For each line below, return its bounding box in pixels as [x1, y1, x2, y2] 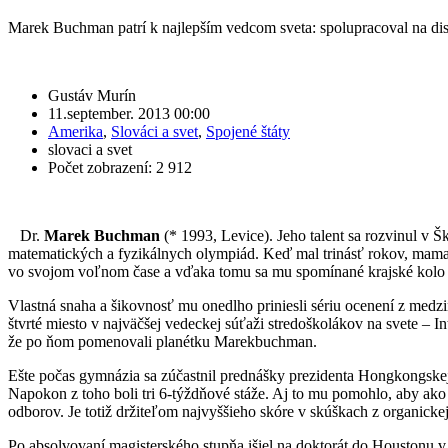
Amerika [48, 122, 103, 140]
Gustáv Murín [48, 86, 136, 104]
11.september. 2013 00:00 [48, 104, 210, 122]
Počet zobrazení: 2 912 [48, 158, 192, 176]
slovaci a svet [48, 140, 132, 158]
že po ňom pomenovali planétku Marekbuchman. [8, 332, 317, 350]
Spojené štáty [206, 122, 290, 140]
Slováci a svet [111, 122, 198, 140]
